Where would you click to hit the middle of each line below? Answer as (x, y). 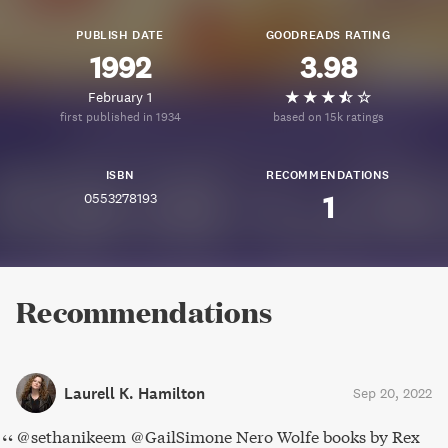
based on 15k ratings (328, 116)
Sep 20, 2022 (392, 393)
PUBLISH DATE (120, 34)
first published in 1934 (120, 116)
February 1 (120, 97)
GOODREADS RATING (328, 34)
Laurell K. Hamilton (134, 393)
